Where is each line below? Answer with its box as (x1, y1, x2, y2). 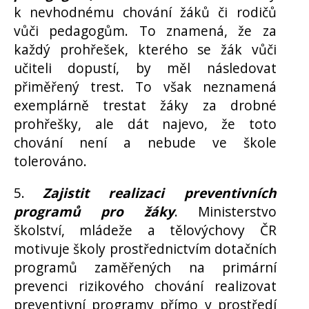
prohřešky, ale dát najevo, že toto (14, 114, 277, 133)
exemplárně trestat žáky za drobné (14, 95, 277, 114)
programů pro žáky (14, 201, 175, 221)
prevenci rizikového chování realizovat (14, 276, 277, 295)
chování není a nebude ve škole (14, 132, 277, 152)
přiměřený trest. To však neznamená (14, 77, 277, 96)
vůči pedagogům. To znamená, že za (14, 21, 277, 40)
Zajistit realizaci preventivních (42, 183, 277, 202)
